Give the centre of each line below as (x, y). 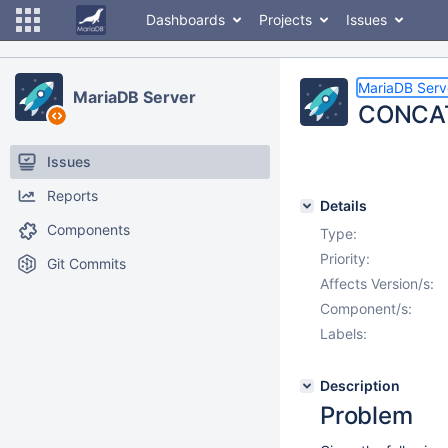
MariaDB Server (134, 97)
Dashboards (185, 19)
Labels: (343, 333)
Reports (72, 195)
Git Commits (86, 263)
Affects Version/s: (377, 283)
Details (343, 205)
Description (360, 385)
